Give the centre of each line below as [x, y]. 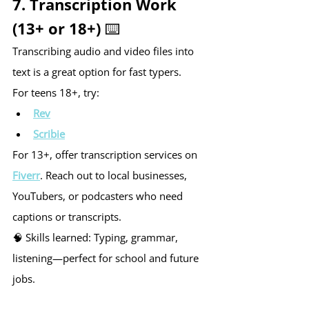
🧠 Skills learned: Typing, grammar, [97, 237]
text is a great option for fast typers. [97, 71]
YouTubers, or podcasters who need [99, 196]
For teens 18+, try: [56, 92]
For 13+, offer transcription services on [106, 154]
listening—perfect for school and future [107, 258]
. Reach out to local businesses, [115, 175]
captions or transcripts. [67, 216]
